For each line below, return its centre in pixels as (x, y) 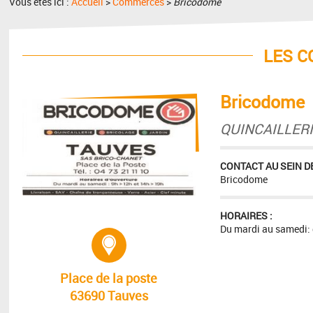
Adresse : (152, 236)
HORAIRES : (247, 215)
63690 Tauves (109, 295)
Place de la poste (109, 278)
